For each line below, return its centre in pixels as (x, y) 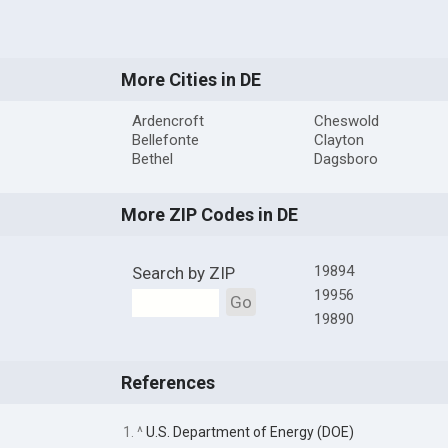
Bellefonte (165, 140)
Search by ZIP (183, 273)
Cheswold (346, 121)
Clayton (338, 140)
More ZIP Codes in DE (209, 215)
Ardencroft (167, 121)
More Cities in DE (190, 80)
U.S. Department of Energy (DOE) (249, 431)
